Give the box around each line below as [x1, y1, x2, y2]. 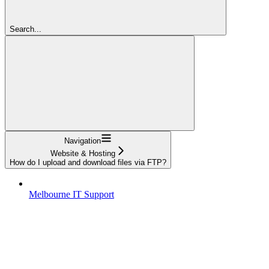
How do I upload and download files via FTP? [10, 157, 166, 167]
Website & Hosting [50, 148, 115, 158]
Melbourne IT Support [29, 189, 114, 199]
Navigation [64, 136, 101, 145]
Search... [10, 24, 41, 34]
